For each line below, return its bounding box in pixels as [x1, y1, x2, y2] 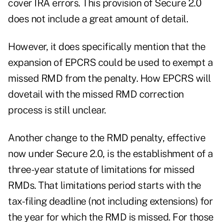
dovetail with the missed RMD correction [8, 88, 184, 101]
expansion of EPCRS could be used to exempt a [8, 56, 213, 69]
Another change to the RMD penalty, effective [8, 132, 205, 144]
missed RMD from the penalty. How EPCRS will [8, 72, 211, 85]
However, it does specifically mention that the [8, 41, 205, 53]
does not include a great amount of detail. [8, 13, 188, 25]
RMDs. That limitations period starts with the [8, 179, 201, 192]
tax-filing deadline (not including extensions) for [8, 195, 213, 208]
